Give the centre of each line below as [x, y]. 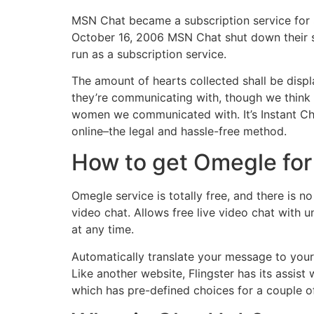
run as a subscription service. [149, 54]
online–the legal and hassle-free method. [179, 131]
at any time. [103, 230]
